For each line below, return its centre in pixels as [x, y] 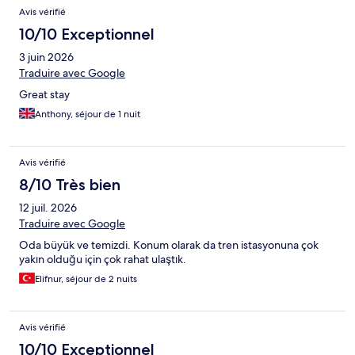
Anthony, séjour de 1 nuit [88, 115]
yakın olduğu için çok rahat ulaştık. [103, 260]
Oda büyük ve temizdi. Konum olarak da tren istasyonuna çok [169, 245]
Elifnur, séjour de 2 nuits [86, 279]
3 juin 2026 [46, 57]
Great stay [44, 95]
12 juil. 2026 [48, 208]
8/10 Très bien [70, 185]
